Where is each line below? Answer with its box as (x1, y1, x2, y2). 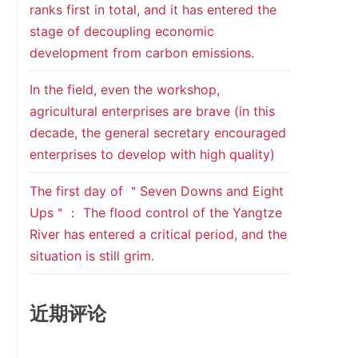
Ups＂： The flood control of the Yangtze (29, 205, 282, 221)
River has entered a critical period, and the (29, 226, 287, 242)
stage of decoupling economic (29, 23, 214, 39)
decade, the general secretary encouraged (29, 125, 286, 141)
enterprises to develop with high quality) (29, 146, 275, 162)
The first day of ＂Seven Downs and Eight (29, 183, 284, 199)
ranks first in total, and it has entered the (29, 2, 276, 18)
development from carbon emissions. (29, 45, 254, 61)
